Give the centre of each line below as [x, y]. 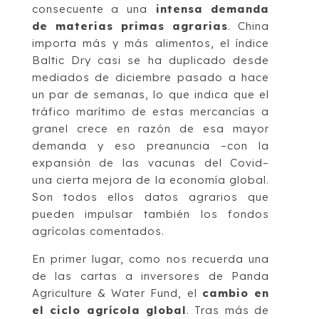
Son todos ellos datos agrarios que [151, 197]
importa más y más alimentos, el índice [151, 43]
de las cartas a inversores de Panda [151, 276]
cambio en [236, 293]
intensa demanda [209, 9]
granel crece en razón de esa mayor [151, 128]
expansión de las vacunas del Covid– [151, 162]
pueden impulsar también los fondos [151, 214]
